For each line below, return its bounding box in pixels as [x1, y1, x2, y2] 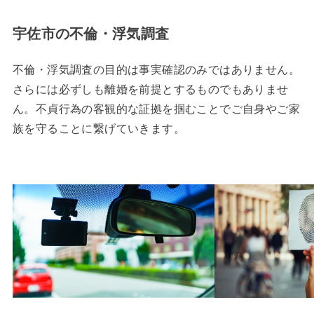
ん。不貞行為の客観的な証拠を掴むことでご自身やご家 [12, 102, 300, 115]
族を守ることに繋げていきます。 [12, 122, 185, 135]
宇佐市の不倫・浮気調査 [12, 25, 170, 41]
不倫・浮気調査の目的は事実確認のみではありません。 [12, 63, 300, 76]
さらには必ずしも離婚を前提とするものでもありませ [12, 83, 289, 95]
